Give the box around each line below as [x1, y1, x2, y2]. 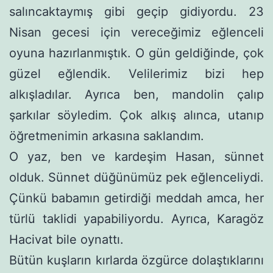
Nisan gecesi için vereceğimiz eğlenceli [9, 24, 264, 40]
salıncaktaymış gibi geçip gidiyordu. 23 [9, 4, 264, 19]
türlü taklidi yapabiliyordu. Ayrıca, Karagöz [9, 211, 264, 226]
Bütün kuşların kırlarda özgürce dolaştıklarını [9, 252, 264, 268]
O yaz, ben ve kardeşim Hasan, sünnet [9, 149, 264, 164]
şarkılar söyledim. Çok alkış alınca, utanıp [9, 107, 264, 122]
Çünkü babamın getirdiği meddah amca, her [9, 190, 264, 205]
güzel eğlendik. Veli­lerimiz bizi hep [9, 66, 264, 81]
